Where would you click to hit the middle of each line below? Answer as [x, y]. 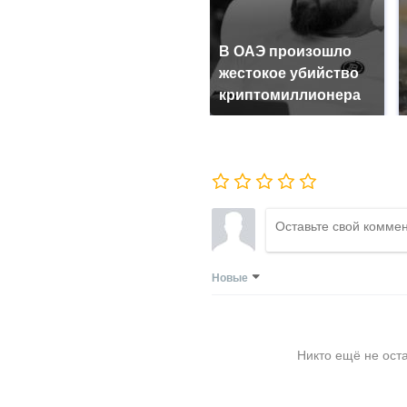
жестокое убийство [288, 73]
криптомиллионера [289, 95]
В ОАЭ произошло [285, 51]
